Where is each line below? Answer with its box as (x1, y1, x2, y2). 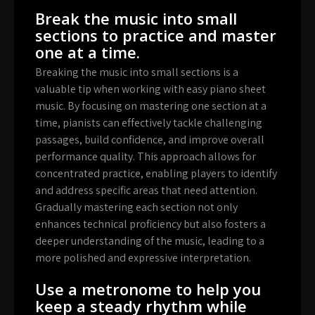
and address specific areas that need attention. (35, 182, 257, 198)
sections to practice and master (35, 24, 276, 46)
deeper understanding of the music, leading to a (35, 233, 264, 248)
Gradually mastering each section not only (35, 199, 238, 214)
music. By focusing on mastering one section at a (35, 98, 266, 113)
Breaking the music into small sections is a (35, 64, 238, 79)
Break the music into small (35, 7, 237, 29)
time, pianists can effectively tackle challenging (35, 115, 262, 130)
